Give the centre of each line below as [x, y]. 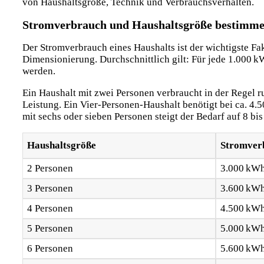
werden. [39, 71]
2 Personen [50, 168]
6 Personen [50, 248]
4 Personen [50, 208]
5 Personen [50, 228]
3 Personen [50, 188]
